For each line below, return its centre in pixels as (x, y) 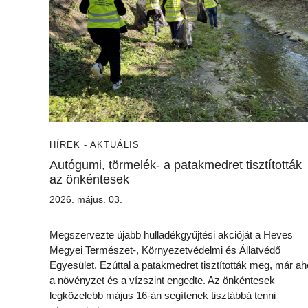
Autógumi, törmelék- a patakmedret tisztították (176, 165)
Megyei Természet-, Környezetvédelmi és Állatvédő (165, 250)
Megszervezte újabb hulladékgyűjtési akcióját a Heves (171, 235)
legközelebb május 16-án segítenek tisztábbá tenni (163, 295)
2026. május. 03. (86, 199)
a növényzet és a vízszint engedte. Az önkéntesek (162, 280)
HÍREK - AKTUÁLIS (95, 145)
